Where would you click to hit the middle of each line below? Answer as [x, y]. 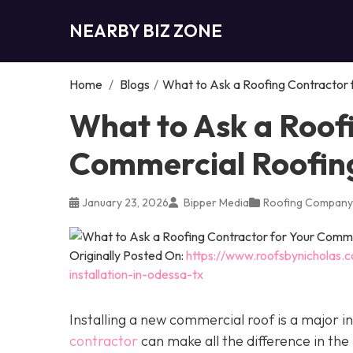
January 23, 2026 [125, 202]
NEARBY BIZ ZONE [146, 30]
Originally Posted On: [128, 255]
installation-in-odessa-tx [136, 274]
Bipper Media [215, 202]
